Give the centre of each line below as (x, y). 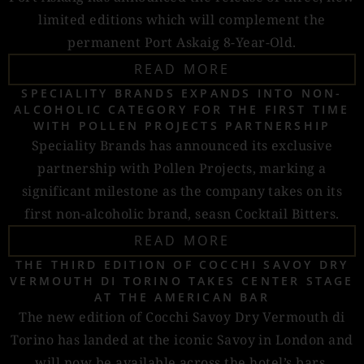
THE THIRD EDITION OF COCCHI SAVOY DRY (182, 264)
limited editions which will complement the (182, 19)
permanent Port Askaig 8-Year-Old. (182, 42)
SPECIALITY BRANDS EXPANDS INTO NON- (182, 93)
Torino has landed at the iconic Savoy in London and (182, 340)
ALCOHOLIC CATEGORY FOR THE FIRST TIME (182, 109)
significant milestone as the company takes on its (182, 191)
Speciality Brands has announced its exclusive (182, 145)
